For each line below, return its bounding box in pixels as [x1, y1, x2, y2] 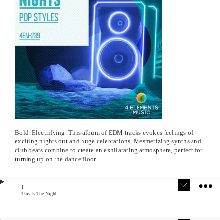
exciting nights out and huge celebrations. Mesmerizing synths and [15, 137, 201, 145]
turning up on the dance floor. [15, 155, 97, 163]
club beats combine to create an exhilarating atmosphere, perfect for [15, 146, 203, 154]
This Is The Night [21, 191, 56, 197]
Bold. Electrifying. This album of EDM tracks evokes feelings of [15, 129, 193, 137]
